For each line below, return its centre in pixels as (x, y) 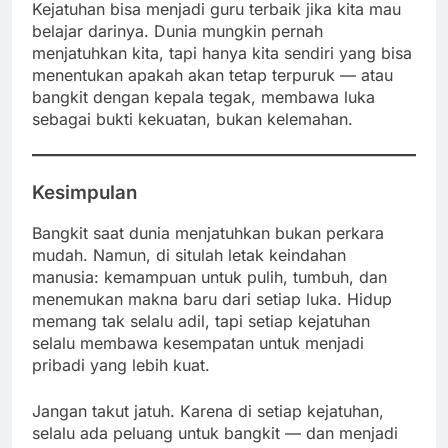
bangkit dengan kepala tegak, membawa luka (203, 96)
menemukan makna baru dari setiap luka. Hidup (212, 299)
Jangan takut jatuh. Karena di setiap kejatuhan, (208, 411)
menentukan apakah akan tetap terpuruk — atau (212, 74)
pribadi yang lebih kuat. (121, 365)
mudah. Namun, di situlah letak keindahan (189, 255)
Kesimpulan (84, 192)
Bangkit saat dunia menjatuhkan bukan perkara (208, 233)
